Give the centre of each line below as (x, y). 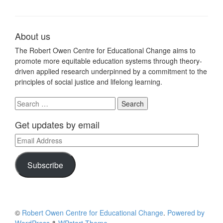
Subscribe (45, 165)
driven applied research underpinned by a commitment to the (111, 71)
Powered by (186, 213)
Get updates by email (57, 125)
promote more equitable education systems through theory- (109, 61)
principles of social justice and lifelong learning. (89, 82)
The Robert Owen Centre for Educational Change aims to (105, 51)
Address (27, 149)
